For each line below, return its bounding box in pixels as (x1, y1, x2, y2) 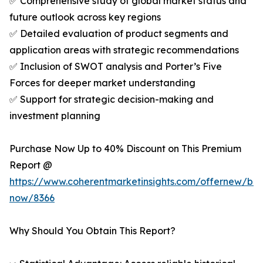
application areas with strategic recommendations (9, 44, 239, 56)
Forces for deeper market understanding (9, 77, 195, 89)
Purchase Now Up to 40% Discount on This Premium (9, 143, 241, 155)
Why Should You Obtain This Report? (9, 225, 176, 237)
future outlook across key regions (9, 11, 161, 23)
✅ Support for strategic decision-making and (9, 93, 214, 106)
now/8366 (9, 192, 55, 204)
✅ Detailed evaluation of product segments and (9, 28, 228, 40)
